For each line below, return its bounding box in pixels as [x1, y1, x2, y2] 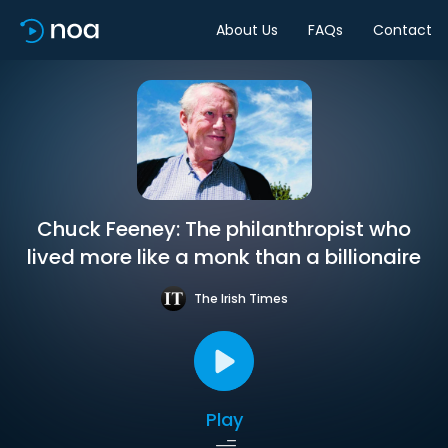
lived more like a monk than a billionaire [27, 243, 421, 271]
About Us [216, 19, 278, 40]
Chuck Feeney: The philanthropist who [37, 215, 411, 243]
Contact [373, 19, 432, 40]
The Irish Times [193, 289, 288, 307]
